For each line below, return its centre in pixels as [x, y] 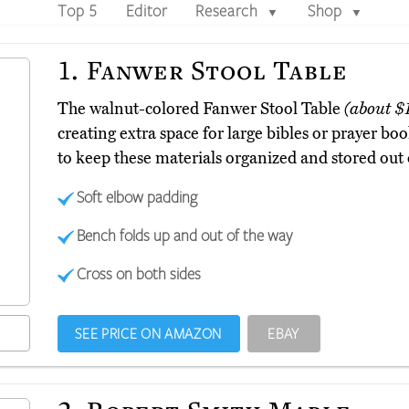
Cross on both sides [139, 273]
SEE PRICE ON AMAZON [148, 334]
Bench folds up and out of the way [185, 235]
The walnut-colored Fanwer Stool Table [200, 109]
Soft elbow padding [137, 197]
